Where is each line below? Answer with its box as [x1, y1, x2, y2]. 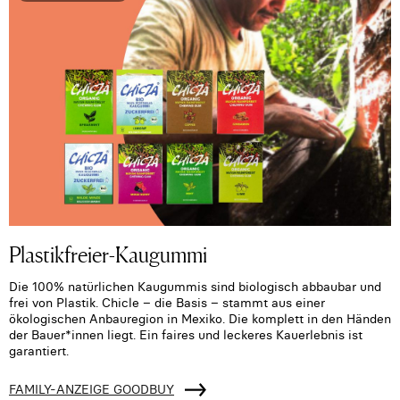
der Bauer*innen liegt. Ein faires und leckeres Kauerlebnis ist [9, 327, 362, 344]
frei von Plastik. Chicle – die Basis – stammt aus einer [9, 295, 325, 312]
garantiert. [9, 343, 69, 360]
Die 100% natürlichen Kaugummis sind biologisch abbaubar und [9, 279, 381, 296]
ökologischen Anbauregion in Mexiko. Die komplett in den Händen [9, 311, 391, 328]
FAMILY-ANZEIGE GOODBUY [9, 381, 174, 398]
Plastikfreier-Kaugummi [9, 237, 207, 270]
